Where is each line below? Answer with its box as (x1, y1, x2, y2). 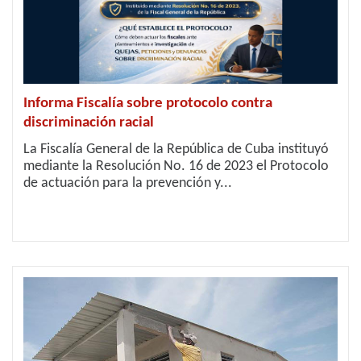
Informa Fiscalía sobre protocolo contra (23, 96, 272, 111)
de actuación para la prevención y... (23, 176, 232, 191)
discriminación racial (23, 115, 154, 131)
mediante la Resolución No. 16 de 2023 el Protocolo (23, 159, 329, 174)
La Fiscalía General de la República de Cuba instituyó (23, 142, 329, 157)
